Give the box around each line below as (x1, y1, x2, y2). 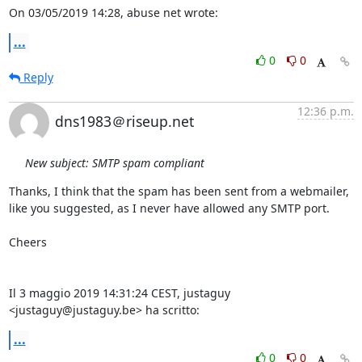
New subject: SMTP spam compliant (24, 155, 204, 170)
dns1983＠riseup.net (54, 112, 194, 131)
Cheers (8, 234, 47, 250)
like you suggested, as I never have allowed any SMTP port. (8, 200, 330, 216)
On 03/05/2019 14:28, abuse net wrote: (8, 5, 218, 20)
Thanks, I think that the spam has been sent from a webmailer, (8, 183, 349, 199)
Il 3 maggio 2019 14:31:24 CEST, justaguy (8, 285, 230, 301)
